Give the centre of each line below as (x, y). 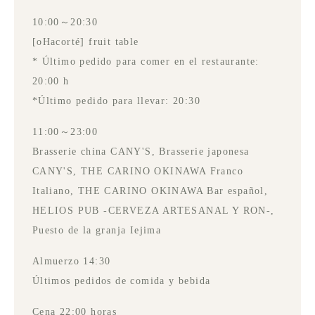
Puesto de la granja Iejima (97, 230)
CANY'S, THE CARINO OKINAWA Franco (138, 171)
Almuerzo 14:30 (71, 261)
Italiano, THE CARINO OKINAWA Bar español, (150, 191)
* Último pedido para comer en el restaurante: (146, 61)
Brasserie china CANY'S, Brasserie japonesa (141, 151)
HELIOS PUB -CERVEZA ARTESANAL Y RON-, (153, 210)
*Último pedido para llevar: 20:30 (116, 101)
